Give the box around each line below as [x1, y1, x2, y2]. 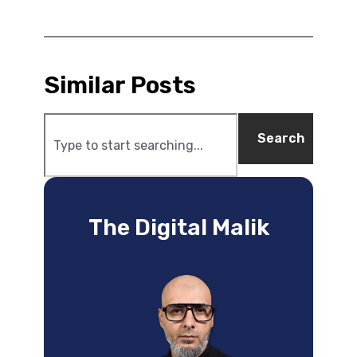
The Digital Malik [88, 214, 269, 241]
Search [257, 131, 304, 147]
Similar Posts [44, 71, 196, 100]
